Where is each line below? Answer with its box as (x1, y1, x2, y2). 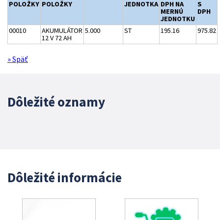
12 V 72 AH (42, 33, 72, 43)
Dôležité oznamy (7, 93, 105, 110)
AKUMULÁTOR (42, 26, 82, 35)
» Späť (7, 54, 28, 64)
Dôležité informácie (7, 169, 122, 186)
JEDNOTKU (161, 14, 195, 24)
